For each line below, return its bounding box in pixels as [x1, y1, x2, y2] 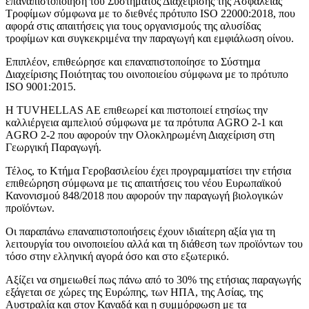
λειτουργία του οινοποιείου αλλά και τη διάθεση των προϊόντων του [6, 238, 303, 250]
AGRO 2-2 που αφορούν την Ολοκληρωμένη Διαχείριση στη [6, 129, 275, 141]
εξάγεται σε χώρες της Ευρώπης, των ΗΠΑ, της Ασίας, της [6, 286, 263, 299]
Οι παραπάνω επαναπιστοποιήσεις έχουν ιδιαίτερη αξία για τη [6, 226, 275, 238]
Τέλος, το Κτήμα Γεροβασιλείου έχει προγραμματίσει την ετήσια [6, 165, 291, 177]
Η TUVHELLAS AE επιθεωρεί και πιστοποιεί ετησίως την [6, 104, 268, 117]
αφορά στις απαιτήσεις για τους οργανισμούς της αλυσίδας [6, 20, 261, 32]
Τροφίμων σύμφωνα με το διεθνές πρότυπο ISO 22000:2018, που [6, 8, 295, 20]
